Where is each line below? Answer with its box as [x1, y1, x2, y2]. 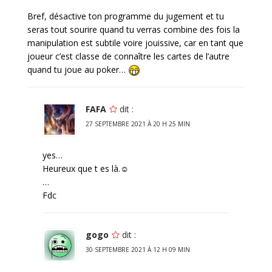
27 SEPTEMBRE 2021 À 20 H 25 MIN [86, 120, 190, 129]
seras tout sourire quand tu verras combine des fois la [27, 24, 240, 36]
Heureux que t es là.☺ [42, 163, 129, 175]
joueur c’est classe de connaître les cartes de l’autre [27, 50, 229, 63]
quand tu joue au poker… [27, 64, 128, 76]
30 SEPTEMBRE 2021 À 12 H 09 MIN [86, 245, 190, 254]
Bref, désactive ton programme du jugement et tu [27, 10, 224, 22]
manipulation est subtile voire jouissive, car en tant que [27, 37, 243, 49]
